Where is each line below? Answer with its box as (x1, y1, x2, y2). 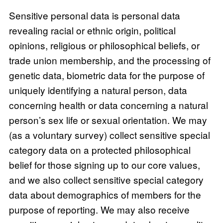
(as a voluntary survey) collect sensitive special (8, 127, 210, 141)
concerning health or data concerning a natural (8, 98, 208, 111)
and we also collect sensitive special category (8, 172, 204, 186)
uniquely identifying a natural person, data (8, 83, 187, 97)
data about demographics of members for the (8, 187, 201, 201)
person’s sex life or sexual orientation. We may (8, 112, 207, 126)
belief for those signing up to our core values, (8, 157, 200, 171)
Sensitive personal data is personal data (8, 8, 180, 22)
